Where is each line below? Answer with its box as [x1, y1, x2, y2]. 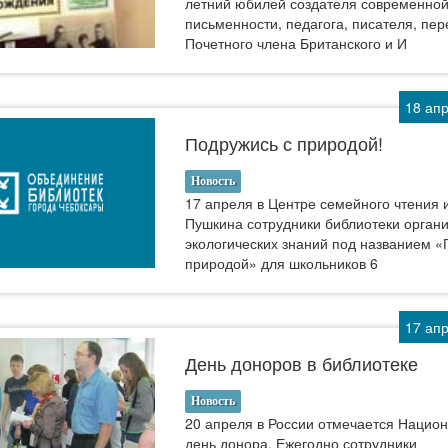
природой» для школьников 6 [185, 253, 379, 273]
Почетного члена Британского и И [185, 33, 408, 53]
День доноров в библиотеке [185, 350, 419, 376]
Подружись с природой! [185, 130, 384, 156]
